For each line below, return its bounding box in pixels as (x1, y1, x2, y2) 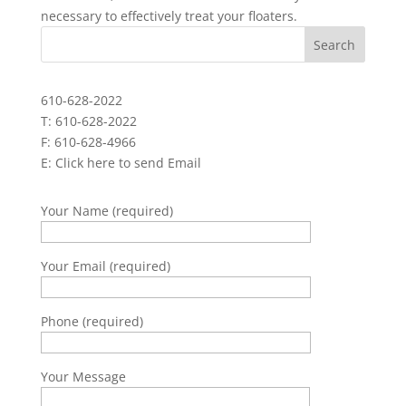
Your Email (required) (40, 257, 170, 275)
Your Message (40, 368, 126, 385)
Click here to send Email (54, 154, 201, 171)
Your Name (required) (40, 202, 173, 219)
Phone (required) (40, 313, 143, 330)
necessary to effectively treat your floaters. (40, 7, 297, 24)
